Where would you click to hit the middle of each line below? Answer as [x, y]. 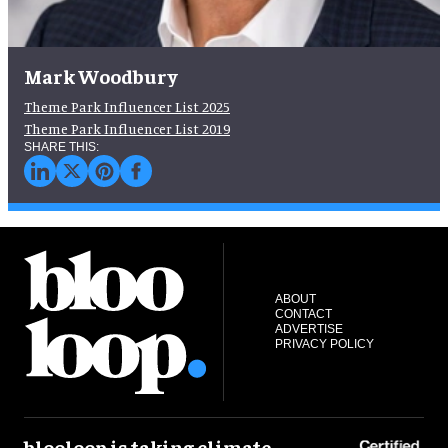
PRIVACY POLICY [324, 344]
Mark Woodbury [101, 75]
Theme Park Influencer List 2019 [127, 128]
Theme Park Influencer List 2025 [127, 106]
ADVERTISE [308, 329]
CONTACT [303, 314]
